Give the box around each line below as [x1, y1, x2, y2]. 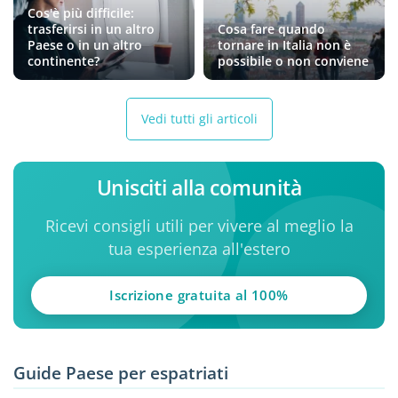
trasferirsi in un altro [28, 20, 155, 37]
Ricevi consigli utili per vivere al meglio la [44, 214, 354, 236]
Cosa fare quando [218, 20, 325, 37]
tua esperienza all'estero [107, 237, 291, 259]
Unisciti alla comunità [96, 172, 302, 202]
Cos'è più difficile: [28, 4, 134, 21]
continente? [28, 52, 99, 69]
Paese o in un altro [28, 36, 142, 53]
